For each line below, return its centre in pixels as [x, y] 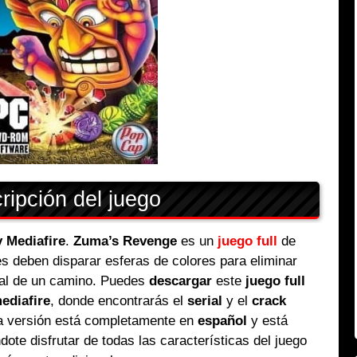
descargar [181, 281]
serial [205, 301]
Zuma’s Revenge [125, 241]
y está [267, 321]
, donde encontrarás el [119, 301]
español [222, 321]
